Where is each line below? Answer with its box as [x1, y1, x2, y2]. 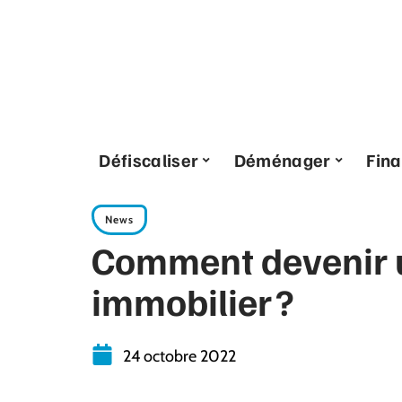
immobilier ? [92, 277, 294, 324]
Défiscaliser [99, 148, 199, 171]
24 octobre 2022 [123, 346, 236, 366]
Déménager [233, 148, 331, 171]
